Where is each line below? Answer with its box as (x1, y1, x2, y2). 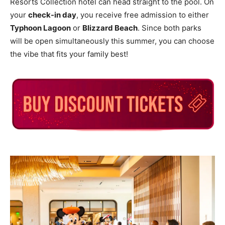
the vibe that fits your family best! (10, 49, 128, 59)
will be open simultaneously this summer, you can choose (10, 36, 214, 46)
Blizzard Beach (82, 23, 138, 33)
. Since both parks (138, 23, 201, 33)
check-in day (28, 10, 76, 20)
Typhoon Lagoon (10, 23, 71, 33)
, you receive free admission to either (76, 10, 209, 20)
